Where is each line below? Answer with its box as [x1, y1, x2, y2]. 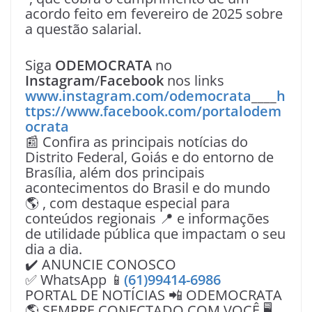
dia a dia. [25, 240, 82, 258]
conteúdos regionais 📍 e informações [25, 209, 270, 228]
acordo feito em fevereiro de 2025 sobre [25, 4, 283, 23]
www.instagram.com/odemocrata [25, 86, 251, 105]
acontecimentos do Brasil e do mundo [25, 178, 270, 197]
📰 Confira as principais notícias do [25, 132, 248, 151]
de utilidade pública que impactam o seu [25, 224, 286, 243]
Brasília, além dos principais [25, 163, 205, 182]
